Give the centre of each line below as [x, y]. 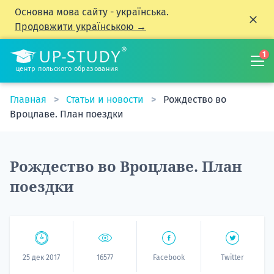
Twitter [233, 257]
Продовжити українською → [80, 27]
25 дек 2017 [42, 257]
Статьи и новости [106, 99]
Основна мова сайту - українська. [92, 12]
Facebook [168, 257]
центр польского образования [67, 69]
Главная [29, 99]
